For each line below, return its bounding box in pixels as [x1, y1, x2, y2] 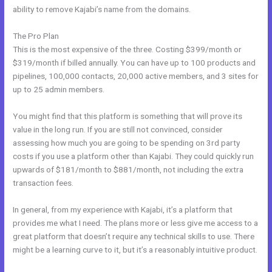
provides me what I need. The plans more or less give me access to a [13, 217, 259, 228]
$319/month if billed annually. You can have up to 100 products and [13, 57, 256, 67]
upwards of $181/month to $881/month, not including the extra [13, 164, 244, 174]
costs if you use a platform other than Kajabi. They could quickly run [13, 151, 254, 161]
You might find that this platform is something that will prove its [13, 110, 243, 121]
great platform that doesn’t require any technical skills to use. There [13, 231, 255, 241]
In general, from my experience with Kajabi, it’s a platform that [13, 204, 233, 214]
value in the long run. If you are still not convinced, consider [13, 124, 223, 134]
